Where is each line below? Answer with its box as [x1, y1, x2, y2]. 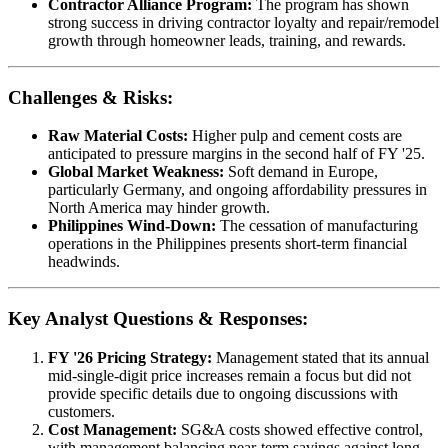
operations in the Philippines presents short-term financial [48, 235, 407, 253]
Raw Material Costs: [48, 127, 188, 145]
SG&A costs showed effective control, [177, 420, 423, 438]
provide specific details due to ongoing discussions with [48, 384, 398, 402]
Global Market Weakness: [48, 163, 224, 181]
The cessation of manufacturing [216, 217, 418, 235]
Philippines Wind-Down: [48, 217, 216, 235]
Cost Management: [48, 420, 177, 438]
